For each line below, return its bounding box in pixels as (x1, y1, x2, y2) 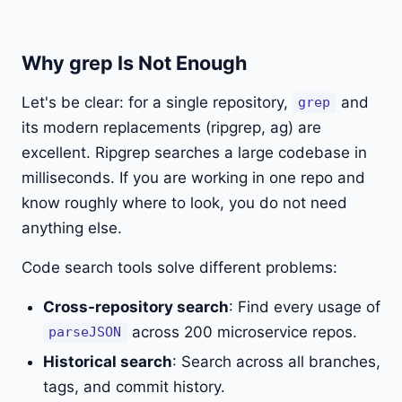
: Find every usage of (229, 297, 380, 316)
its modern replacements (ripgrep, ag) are (22, 118, 321, 136)
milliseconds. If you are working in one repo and (22, 168, 365, 187)
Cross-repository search (43, 297, 229, 316)
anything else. (22, 218, 122, 237)
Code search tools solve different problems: (22, 258, 337, 276)
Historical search (43, 353, 172, 371)
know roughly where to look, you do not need (22, 193, 347, 212)
